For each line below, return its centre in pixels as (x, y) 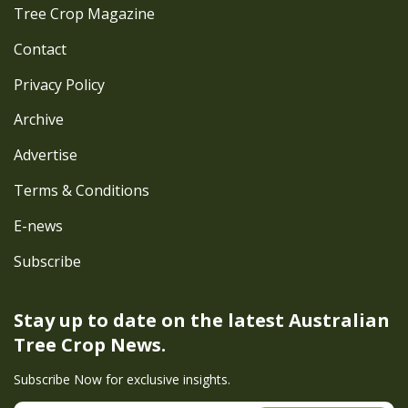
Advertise (46, 155)
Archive (39, 120)
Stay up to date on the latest (151, 320)
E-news (38, 226)
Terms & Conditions (82, 191)
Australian (339, 320)
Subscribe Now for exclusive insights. (122, 379)
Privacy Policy (59, 84)
